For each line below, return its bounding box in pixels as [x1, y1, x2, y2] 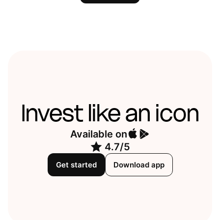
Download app [113, 160, 165, 170]
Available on [70, 128, 127, 140]
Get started [55, 160, 97, 170]
